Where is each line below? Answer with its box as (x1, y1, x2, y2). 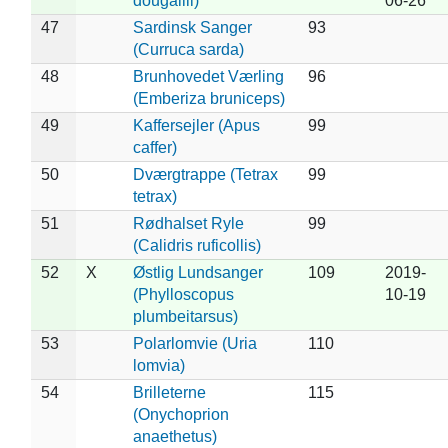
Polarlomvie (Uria (132, 334, 257, 352)
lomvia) (132, 356, 185, 374)
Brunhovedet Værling (132, 67, 284, 85)
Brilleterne (132, 383, 206, 401)
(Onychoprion (132, 405, 229, 423)
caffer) (132, 138, 177, 156)
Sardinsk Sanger (132, 18, 252, 36)
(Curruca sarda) (132, 40, 244, 58)
